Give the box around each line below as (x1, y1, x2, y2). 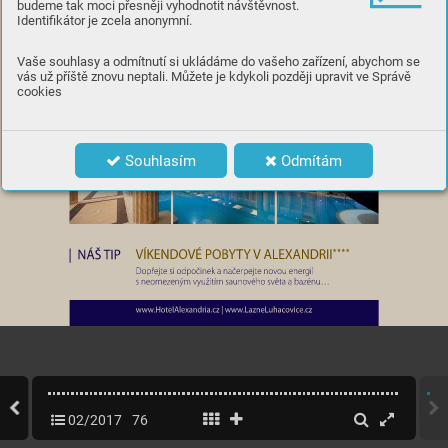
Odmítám (277, 151, 343, 170)
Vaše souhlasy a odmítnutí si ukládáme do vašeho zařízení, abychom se (17, 54, 420, 70)
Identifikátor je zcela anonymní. (17, 13, 192, 29)
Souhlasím (120, 151, 196, 170)
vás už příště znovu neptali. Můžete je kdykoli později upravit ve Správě (17, 69, 411, 85)
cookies (17, 84, 62, 100)
